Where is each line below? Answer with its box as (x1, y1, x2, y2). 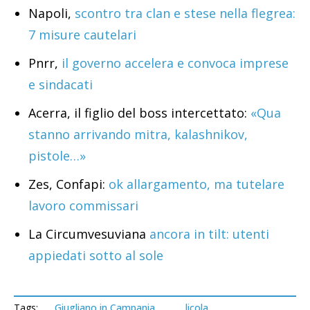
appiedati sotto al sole (28, 247, 163, 264)
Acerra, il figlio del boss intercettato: (28, 104, 250, 122)
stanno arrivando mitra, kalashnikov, (28, 126, 248, 143)
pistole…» (28, 147, 86, 165)
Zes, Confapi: (28, 176, 105, 193)
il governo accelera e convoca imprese (62, 55, 289, 72)
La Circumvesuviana (28, 226, 146, 243)
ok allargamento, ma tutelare (105, 176, 284, 193)
